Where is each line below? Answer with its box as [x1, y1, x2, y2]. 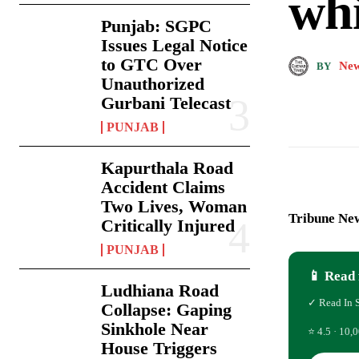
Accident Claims [101, 177, 226, 198]
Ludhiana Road [101, 280, 220, 301]
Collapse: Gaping [101, 300, 232, 321]
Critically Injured [101, 216, 236, 236]
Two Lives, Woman [101, 196, 248, 217]
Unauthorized [101, 74, 205, 95]
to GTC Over [101, 54, 203, 75]
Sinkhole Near [101, 319, 209, 340]
